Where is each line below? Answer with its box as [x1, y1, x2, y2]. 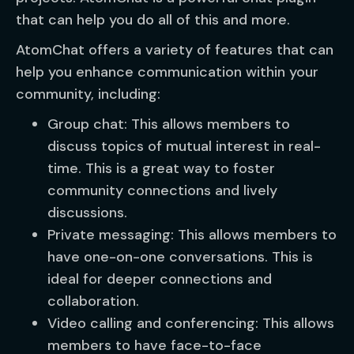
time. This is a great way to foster [47, 159, 275, 178]
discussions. [47, 203, 127, 222]
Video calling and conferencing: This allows [47, 314, 334, 333]
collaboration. [47, 292, 139, 311]
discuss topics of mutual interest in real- [47, 137, 321, 156]
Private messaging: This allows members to [47, 225, 337, 244]
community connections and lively [47, 181, 277, 200]
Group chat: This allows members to [47, 115, 290, 134]
